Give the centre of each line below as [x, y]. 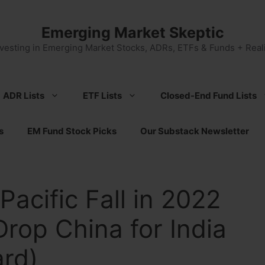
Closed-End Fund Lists [209, 96]
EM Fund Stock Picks [72, 131]
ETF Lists [102, 96]
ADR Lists [24, 96]
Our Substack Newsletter [195, 131]
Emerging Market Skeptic [132, 33]
